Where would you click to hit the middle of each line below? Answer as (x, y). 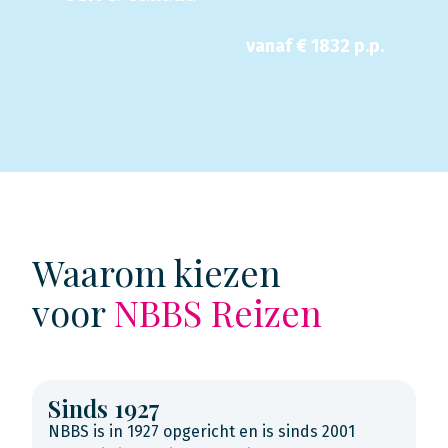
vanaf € (278, 46)
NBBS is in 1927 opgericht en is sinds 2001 (201, 431)
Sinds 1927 (104, 408)
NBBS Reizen (218, 312)
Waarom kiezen (156, 272)
